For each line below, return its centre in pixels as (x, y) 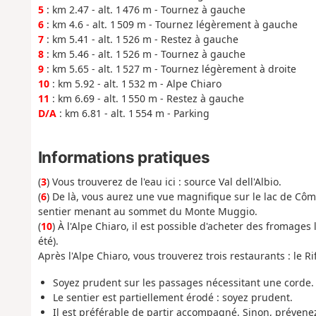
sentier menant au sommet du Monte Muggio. (147, 211)
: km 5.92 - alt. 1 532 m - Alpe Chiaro (135, 84)
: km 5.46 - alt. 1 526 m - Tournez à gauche (144, 54)
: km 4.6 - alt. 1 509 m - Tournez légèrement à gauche (170, 25)
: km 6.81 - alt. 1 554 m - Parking (133, 114)
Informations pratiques (124, 157)
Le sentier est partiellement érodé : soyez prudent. (172, 298)
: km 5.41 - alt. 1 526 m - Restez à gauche (141, 39)
